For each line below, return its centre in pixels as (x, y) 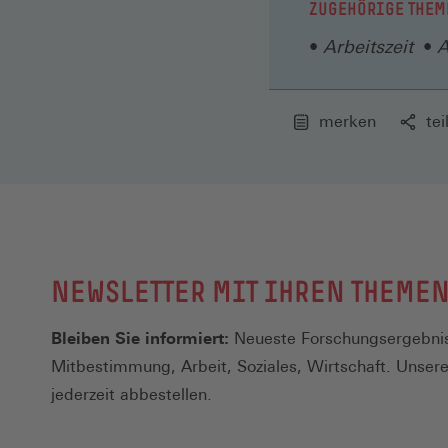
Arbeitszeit (368, 47)
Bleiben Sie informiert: (140, 339)
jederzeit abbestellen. (131, 395)
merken (347, 122)
